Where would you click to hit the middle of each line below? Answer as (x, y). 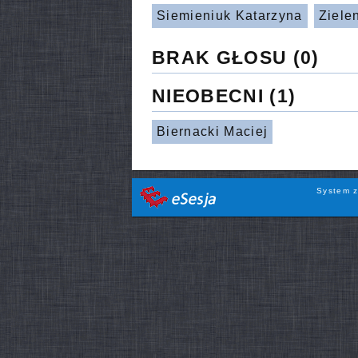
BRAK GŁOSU (220, 57)
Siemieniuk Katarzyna (230, 16)
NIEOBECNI (208, 96)
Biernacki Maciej (213, 132)
